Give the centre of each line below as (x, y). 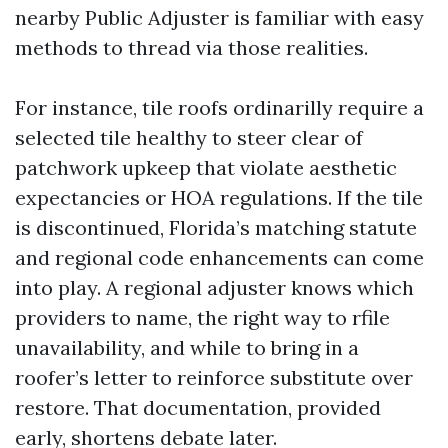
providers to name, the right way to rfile (202, 317)
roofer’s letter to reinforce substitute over (214, 377)
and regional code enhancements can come (219, 257)
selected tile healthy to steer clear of (189, 137)
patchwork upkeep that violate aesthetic (206, 167)
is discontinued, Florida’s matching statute (216, 227)
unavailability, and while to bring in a (187, 347)
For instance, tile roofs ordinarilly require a (219, 107)
